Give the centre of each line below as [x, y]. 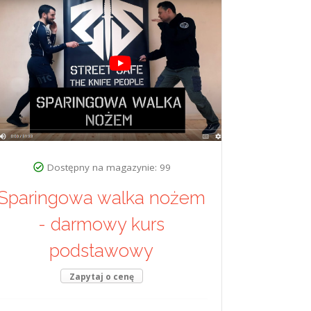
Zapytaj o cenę [101, 277]
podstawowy [101, 251]
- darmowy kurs [101, 225]
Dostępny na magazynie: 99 [109, 168]
